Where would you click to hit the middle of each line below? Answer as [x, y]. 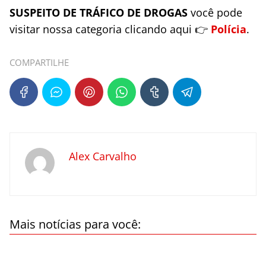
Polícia [229, 29]
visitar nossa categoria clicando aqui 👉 [110, 29]
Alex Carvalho [103, 156]
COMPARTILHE [39, 62]
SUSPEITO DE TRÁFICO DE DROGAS [99, 12]
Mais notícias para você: [75, 224]
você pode [215, 12]
